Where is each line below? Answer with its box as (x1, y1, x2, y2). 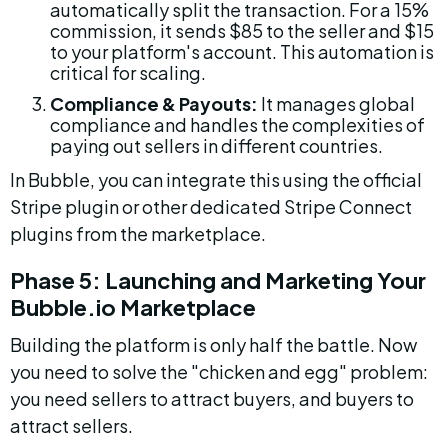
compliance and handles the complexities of (50, 113, 428, 136)
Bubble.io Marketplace (10, 293, 256, 321)
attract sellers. (10, 414, 133, 437)
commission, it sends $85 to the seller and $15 (50, 19, 437, 42)
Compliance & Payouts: (50, 92, 258, 115)
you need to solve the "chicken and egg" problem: (10, 360, 431, 383)
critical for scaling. (50, 61, 206, 84)
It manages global (258, 92, 418, 115)
